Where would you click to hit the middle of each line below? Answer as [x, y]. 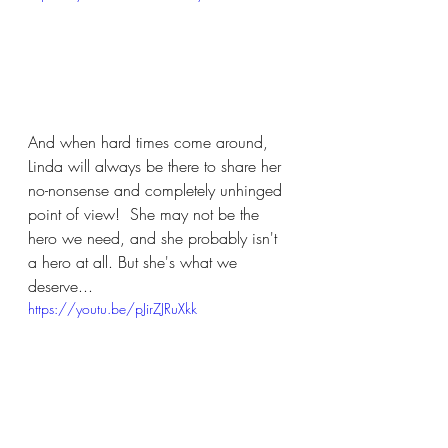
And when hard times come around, [150, 142]
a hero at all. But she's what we [135, 262]
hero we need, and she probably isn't [155, 238]
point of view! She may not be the [146, 214]
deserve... [60, 286]
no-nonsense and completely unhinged [157, 190]
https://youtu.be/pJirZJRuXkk [112, 308]
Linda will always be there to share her [157, 166]
